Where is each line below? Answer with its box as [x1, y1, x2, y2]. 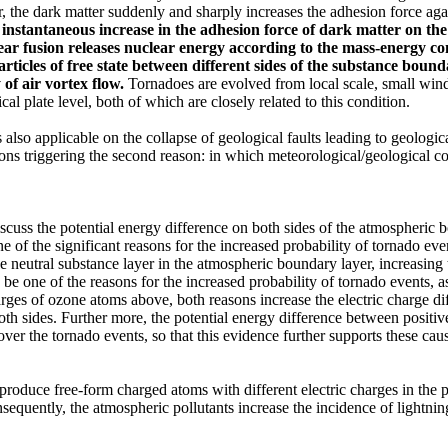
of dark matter [298, 20, 401, 38]
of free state [50, 56, 132, 74]
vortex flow [45, 74, 120, 92]
